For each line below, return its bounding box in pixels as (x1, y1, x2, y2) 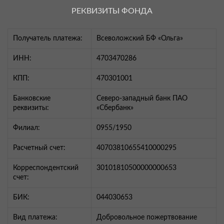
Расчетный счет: (13, 144, 65, 152)
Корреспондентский (13, 164, 78, 172)
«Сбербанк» (96, 104, 133, 112)
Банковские (13, 95, 50, 102)
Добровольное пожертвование (96, 214, 197, 221)
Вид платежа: (13, 214, 57, 221)
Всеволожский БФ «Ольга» (96, 35, 183, 42)
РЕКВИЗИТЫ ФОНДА (71, 7, 152, 15)
